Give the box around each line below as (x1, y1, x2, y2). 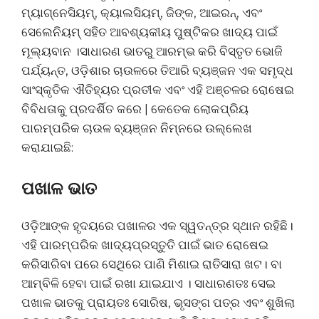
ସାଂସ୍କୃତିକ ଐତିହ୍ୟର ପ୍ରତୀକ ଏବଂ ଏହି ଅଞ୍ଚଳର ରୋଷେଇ (21, 82, 294, 97)
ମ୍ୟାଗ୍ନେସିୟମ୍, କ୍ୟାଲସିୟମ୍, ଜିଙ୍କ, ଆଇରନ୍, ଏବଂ (21, 5, 262, 20)
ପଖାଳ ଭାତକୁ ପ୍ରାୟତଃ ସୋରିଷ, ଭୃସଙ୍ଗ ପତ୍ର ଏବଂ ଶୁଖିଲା (21, 296, 295, 310)
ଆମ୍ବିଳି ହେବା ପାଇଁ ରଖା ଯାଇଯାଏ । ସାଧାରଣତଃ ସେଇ (21, 276, 276, 291)
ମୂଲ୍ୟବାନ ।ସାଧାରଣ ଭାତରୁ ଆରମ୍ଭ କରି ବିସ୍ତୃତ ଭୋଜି (21, 43, 283, 58)
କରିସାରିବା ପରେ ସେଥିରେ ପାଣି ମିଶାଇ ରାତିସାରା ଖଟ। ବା (21, 257, 282, 272)
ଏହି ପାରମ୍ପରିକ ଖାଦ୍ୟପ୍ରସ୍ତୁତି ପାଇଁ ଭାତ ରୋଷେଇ (21, 238, 268, 253)
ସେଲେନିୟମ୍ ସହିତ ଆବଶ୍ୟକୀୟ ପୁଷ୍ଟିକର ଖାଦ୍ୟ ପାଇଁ (21, 24, 278, 39)
